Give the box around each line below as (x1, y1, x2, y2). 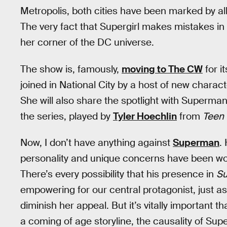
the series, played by (20, 109, 113, 123)
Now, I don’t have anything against (20, 136, 173, 149)
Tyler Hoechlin (113, 109, 177, 123)
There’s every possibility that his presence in (20, 168, 216, 181)
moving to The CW (122, 62, 203, 75)
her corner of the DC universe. (20, 36, 154, 49)
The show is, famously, (20, 62, 122, 75)
